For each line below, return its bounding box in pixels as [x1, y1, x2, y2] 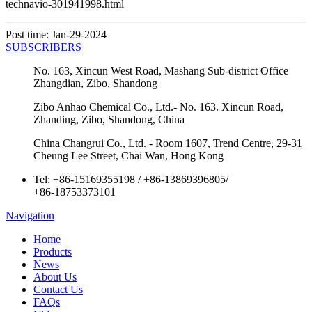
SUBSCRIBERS [6, 40, 81, 53]
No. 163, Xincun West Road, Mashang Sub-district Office [33, 64, 288, 77]
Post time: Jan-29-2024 [6, 28, 107, 40]
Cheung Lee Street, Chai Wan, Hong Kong [33, 149, 224, 162]
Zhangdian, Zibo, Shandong [33, 77, 157, 89]
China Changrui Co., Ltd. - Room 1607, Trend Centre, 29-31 [33, 136, 302, 149]
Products [33, 245, 72, 258]
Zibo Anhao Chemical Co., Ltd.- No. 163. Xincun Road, [33, 100, 283, 113]
